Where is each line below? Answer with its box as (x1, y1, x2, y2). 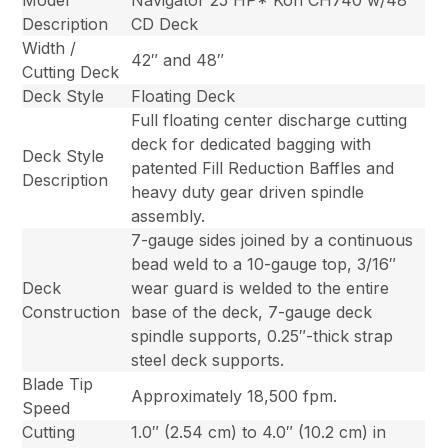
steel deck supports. (131, 350, 285, 371)
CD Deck (131, 14, 199, 35)
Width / (22, 38, 77, 59)
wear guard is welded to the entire (131, 278, 390, 299)
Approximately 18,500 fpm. (131, 386, 338, 407)
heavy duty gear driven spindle (131, 182, 365, 203)
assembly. (131, 206, 206, 227)
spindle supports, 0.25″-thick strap (131, 326, 394, 347)
